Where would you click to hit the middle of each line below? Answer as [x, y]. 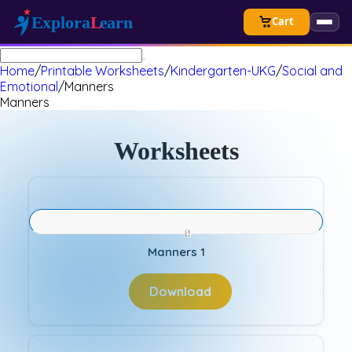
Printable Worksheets [103, 71]
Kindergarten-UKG [223, 71]
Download [180, 291]
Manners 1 [176, 252]
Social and [312, 71]
